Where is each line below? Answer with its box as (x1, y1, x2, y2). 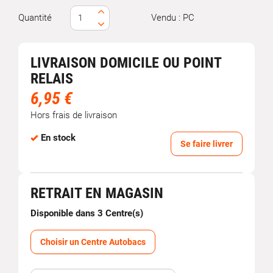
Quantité (18, 12, 52, 23)
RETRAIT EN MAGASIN (30, 184, 163, 202)
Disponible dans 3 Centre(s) (30, 207, 143, 219)
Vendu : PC (151, 12, 194, 24)
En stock (41, 132, 76, 143)
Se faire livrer (180, 138, 233, 149)
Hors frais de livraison (30, 109, 117, 121)
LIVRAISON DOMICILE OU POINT (30, 54, 221, 71)
